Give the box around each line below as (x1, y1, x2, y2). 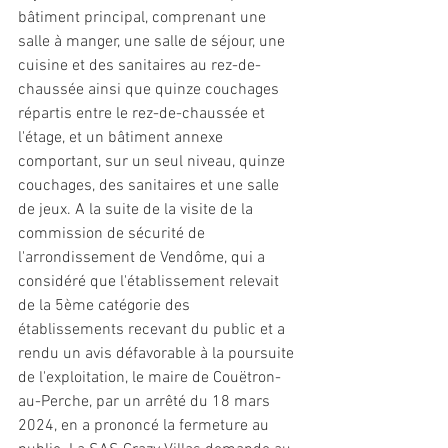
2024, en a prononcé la (18, 416, 179, 436)
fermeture (179, 416, 248, 436)
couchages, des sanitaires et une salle (18, 176, 283, 196)
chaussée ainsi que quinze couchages (18, 80, 283, 100)
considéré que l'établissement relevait (18, 272, 283, 292)
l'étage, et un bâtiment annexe (18, 128, 227, 148)
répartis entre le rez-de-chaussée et (18, 104, 269, 124)
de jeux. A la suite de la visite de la (18, 200, 257, 220)
